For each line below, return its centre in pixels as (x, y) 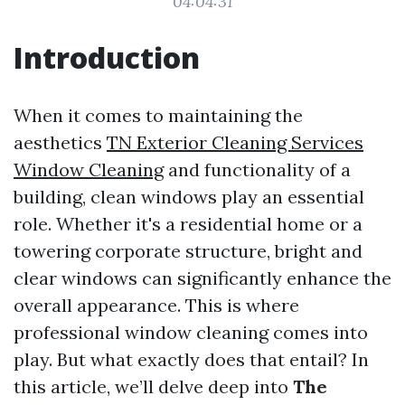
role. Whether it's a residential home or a (188, 224)
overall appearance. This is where (156, 305)
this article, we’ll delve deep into (153, 386)
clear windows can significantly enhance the (202, 278)
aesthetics (60, 142)
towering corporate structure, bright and (188, 251)
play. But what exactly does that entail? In (191, 359)
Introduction (107, 57)
